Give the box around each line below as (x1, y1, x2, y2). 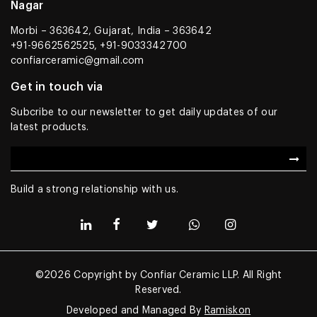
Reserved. (135, 285, 182, 295)
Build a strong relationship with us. (11, 185, 179, 195)
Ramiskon (204, 306, 251, 316)
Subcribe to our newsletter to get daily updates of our (11, 108, 278, 117)
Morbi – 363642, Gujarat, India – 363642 (11, 26, 212, 36)
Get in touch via (11, 81, 103, 93)
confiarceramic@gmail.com (11, 56, 144, 66)
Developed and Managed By (66, 306, 204, 316)
